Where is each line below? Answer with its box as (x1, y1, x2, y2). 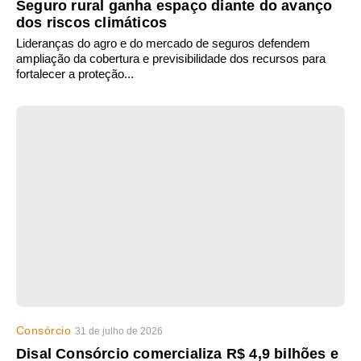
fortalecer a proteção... (16, 67, 134, 81)
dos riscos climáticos (16, 15, 168, 31)
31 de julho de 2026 (75, 326, 164, 338)
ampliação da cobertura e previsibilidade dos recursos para (16, 52, 326, 66)
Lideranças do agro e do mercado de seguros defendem (16, 36, 310, 51)
